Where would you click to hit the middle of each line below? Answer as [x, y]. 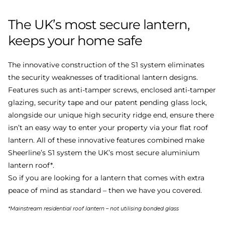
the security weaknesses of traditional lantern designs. [103, 78]
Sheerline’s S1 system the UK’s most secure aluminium [104, 153]
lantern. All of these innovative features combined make [106, 140]
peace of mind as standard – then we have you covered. [105, 191]
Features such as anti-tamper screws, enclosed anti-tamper [112, 90]
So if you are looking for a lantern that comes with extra [106, 178]
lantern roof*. [31, 165]
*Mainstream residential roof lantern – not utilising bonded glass [93, 209]
